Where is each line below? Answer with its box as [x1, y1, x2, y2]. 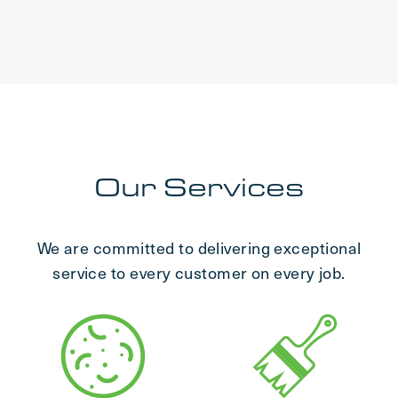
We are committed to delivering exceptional [36, 235, 362, 260]
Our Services [94, 167, 304, 207]
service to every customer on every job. [52, 260, 346, 285]
